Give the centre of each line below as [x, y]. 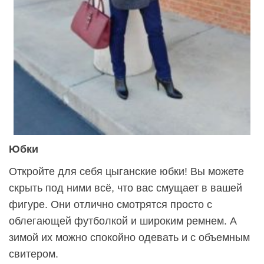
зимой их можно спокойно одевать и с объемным [129, 237]
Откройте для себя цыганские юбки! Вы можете [126, 171]
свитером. [34, 254]
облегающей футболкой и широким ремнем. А [123, 221]
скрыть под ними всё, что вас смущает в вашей [126, 188]
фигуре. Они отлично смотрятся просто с [110, 204]
